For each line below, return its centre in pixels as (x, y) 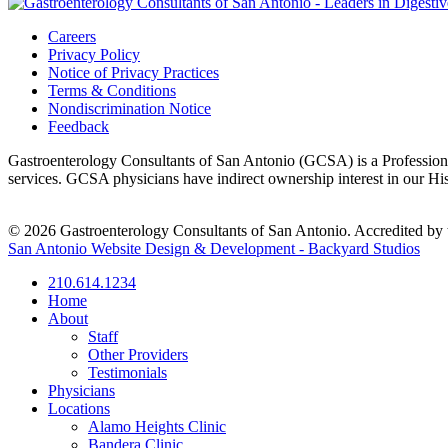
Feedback (78, 127)
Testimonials (127, 373)
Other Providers (138, 355)
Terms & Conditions (112, 91)
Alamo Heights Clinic (157, 427)
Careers (72, 37)
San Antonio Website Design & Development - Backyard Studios (214, 249)
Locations (79, 409)
